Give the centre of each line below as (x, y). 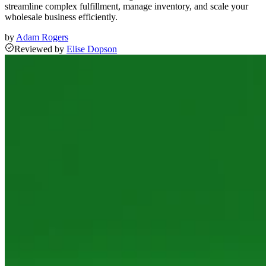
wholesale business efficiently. (61, 17)
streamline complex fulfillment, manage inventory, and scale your (126, 7)
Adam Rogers (42, 37)
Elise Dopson (92, 49)
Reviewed (33, 49)
